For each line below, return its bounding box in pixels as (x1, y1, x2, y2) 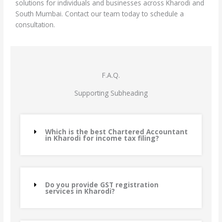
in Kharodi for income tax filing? (45, 133, 159, 143)
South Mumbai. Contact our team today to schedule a (15, 9, 184, 19)
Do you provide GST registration (45, 180, 159, 190)
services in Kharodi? (45, 186, 115, 196)
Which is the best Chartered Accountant (45, 127, 188, 137)
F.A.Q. (102, 70, 120, 80)
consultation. (15, 20, 55, 30)
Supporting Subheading (74, 88, 148, 98)
